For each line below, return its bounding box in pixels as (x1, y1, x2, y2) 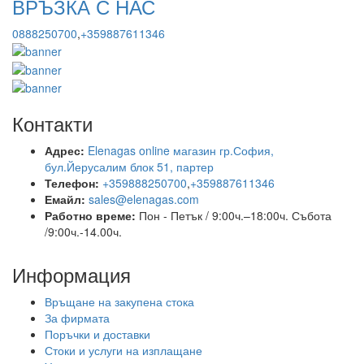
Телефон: (45, 174, 99, 191)
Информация (12, 259, 131, 288)
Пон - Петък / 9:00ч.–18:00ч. (139, 206, 292, 223)
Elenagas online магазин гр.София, (88, 141, 274, 158)
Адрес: (45, 141, 84, 158)
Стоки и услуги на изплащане (45, 341, 202, 358)
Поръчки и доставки (45, 325, 150, 342)
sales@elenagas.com (89, 190, 199, 207)
